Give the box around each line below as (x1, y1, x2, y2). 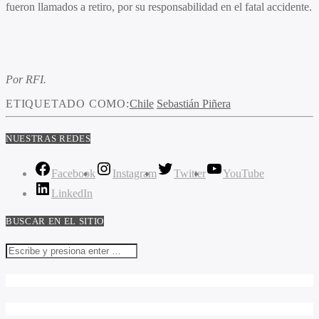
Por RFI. (6, 73, 46, 85)
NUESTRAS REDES (6, 133, 91, 145)
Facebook (51, 167, 95, 180)
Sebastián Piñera (156, 97, 231, 110)
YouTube (223, 167, 264, 180)
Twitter (174, 167, 206, 180)
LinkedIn (51, 187, 93, 200)
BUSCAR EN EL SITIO (6, 216, 104, 227)
